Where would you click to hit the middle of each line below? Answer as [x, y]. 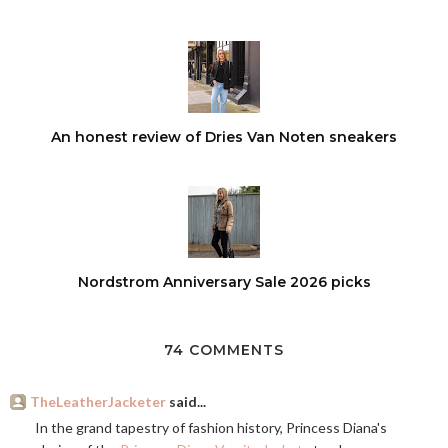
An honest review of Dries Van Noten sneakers [224, 137]
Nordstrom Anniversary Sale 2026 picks [224, 282]
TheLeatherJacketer [98, 402]
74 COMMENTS [224, 350]
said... [186, 402]
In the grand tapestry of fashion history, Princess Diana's [211, 428]
